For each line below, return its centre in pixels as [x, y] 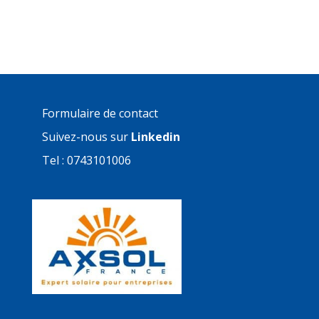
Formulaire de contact [100, 113]
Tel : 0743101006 [86, 160]
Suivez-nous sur [86, 136]
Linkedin [155, 136]
